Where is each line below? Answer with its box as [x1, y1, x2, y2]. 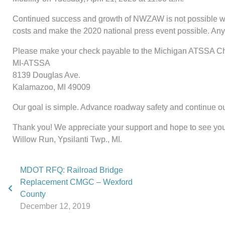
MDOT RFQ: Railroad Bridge [20, 166, 123, 174]
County [20, 190, 46, 198]
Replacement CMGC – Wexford [20, 178, 133, 186]
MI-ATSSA [13, 59, 50, 67]
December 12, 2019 [20, 202, 90, 210]
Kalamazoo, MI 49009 [13, 83, 90, 91]
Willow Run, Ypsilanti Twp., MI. [13, 135, 122, 144]
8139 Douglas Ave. [13, 71, 80, 79]
